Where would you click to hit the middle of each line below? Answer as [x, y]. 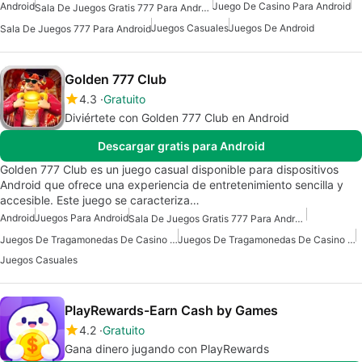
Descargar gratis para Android [181, 145]
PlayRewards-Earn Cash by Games [171, 311]
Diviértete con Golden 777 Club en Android [177, 117]
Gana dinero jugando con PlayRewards [167, 349]
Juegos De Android [271, 27]
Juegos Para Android [82, 217]
